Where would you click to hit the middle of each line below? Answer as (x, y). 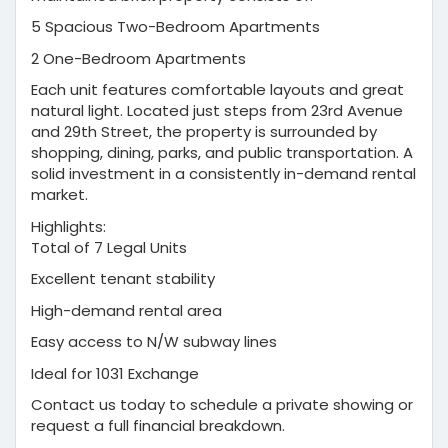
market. (59, 195)
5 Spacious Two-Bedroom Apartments (175, 27)
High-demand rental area (126, 310)
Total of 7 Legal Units (109, 247)
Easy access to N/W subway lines (154, 342)
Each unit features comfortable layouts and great (217, 90)
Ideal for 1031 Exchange (115, 373)
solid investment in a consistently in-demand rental (223, 174)
